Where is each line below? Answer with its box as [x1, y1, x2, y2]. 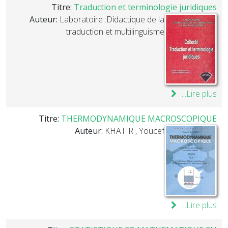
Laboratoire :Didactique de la [60, 14, 164, 25]
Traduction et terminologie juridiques [74, 2, 217, 13]
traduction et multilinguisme [66, 26, 164, 37]
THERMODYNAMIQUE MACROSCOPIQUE [61, 113, 217, 124]
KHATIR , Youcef [105, 125, 164, 136]
